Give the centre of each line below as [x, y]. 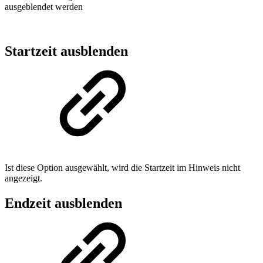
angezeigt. [23, 178]
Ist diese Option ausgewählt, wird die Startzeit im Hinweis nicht [122, 168]
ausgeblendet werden [44, 6]
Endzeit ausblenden [63, 203]
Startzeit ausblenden [66, 51]
